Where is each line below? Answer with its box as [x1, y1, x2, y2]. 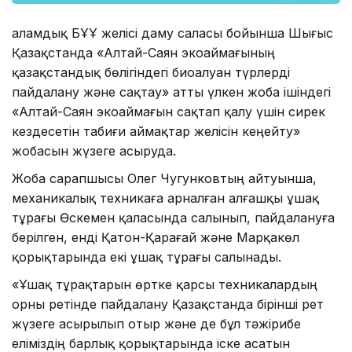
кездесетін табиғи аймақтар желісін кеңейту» [12, 123, 300, 139]
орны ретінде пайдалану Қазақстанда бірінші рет [12, 295, 324, 312]
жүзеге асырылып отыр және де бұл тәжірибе [12, 315, 301, 332]
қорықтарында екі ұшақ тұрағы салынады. [12, 248, 281, 265]
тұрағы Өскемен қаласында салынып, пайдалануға [12, 209, 335, 225]
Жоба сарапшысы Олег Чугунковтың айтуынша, [12, 170, 317, 186]
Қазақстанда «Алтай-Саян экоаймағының [12, 44, 275, 60]
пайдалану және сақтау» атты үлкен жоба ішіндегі [12, 83, 331, 100]
